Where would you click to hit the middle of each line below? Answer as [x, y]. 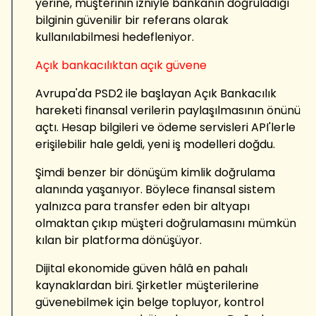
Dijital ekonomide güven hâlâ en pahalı [141, 268]
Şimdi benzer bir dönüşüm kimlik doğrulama [155, 172]
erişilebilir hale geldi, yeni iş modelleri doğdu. [155, 144]
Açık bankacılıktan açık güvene [121, 65]
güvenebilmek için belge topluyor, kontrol [150, 302]
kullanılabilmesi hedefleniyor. [115, 37]
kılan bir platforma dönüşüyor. [119, 240]
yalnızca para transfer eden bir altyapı [142, 206]
